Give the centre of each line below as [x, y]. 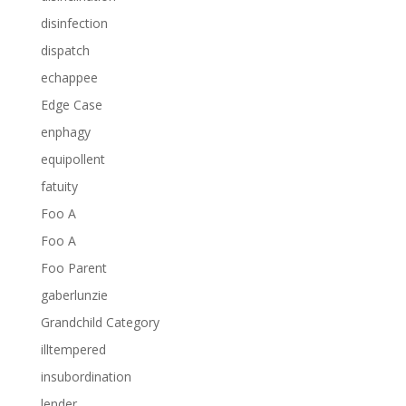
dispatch [65, 50]
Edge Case [71, 105]
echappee [69, 77]
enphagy [65, 132]
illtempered [73, 349]
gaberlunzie [74, 295]
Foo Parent [73, 268]
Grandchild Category [100, 322]
